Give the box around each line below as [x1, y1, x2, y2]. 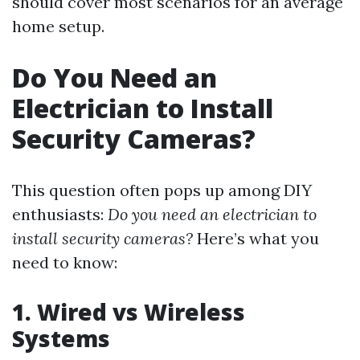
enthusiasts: [12, 204, 108, 224]
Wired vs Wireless [37, 297, 245, 327]
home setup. [12, 16, 104, 36]
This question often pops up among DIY [12, 180, 312, 200]
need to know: [12, 252, 117, 272]
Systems [12, 323, 110, 354]
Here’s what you [193, 228, 319, 248]
